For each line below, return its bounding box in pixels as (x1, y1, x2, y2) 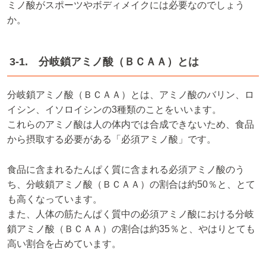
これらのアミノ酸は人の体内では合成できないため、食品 (7, 119, 254, 130)
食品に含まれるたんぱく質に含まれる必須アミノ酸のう (7, 164, 245, 175)
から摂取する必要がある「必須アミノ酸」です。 (7, 134, 216, 145)
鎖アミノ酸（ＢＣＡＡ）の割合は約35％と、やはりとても (7, 223, 255, 234)
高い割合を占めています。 (7, 238, 121, 249)
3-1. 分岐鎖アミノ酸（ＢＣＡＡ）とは (9, 56, 199, 68)
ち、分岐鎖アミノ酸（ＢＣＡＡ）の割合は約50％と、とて (7, 179, 255, 189)
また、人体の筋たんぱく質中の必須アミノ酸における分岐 (7, 208, 254, 219)
